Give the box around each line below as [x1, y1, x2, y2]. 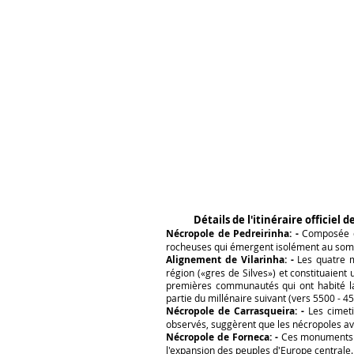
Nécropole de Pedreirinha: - [166, 227, 299, 240]
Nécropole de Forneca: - [166, 330, 278, 344]
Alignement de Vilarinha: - [166, 253, 294, 266]
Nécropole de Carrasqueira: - [166, 304, 304, 318]
